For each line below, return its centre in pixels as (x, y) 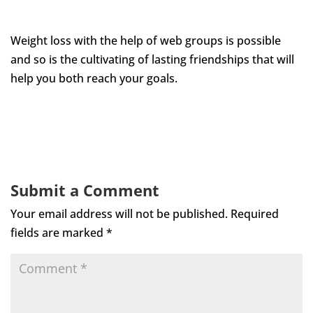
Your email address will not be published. (119, 213)
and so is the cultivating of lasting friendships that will (152, 59)
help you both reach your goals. (94, 78)
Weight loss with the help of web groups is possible (146, 40)
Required (255, 213)
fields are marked (58, 232)
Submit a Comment (85, 190)
